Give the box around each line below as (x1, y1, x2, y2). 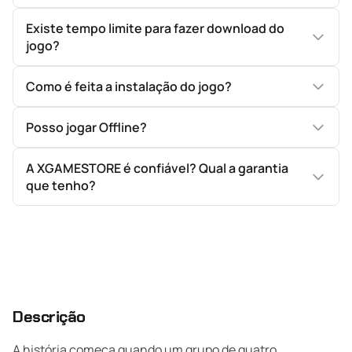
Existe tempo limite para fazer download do (26, 20, 284, 37)
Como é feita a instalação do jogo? (26, 78, 232, 95)
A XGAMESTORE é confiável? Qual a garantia (26, 159, 288, 177)
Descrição (13, 306, 86, 327)
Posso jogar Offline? (26, 119, 147, 136)
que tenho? (26, 177, 96, 194)
